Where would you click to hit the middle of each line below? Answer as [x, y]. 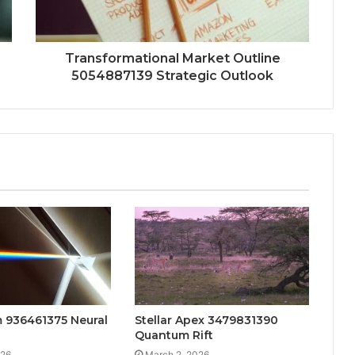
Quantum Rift [174, 335]
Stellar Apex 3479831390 [206, 320]
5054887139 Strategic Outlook [172, 75]
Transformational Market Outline [172, 58]
